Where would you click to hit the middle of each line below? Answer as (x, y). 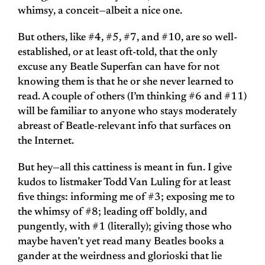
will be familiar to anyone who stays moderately (127, 112)
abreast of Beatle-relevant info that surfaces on (125, 127)
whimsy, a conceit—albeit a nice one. (100, 12)
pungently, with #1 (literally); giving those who (125, 227)
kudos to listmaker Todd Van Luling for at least (124, 183)
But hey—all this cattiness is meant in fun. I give (125, 168)
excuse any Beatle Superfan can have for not (119, 68)
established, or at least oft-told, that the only (118, 53)
